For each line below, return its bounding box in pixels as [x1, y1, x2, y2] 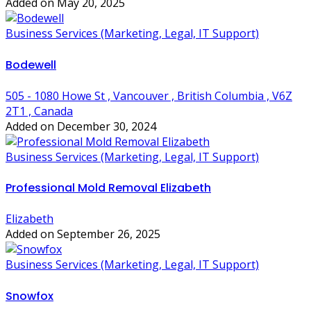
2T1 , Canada [6, 103, 73, 119]
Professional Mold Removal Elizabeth [6, 180, 211, 196]
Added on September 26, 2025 [6, 226, 160, 242]
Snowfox [6, 287, 53, 304]
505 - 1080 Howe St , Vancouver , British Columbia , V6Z [6, 87, 292, 103]
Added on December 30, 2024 [6, 118, 156, 134]
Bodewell [6, 56, 56, 73]
